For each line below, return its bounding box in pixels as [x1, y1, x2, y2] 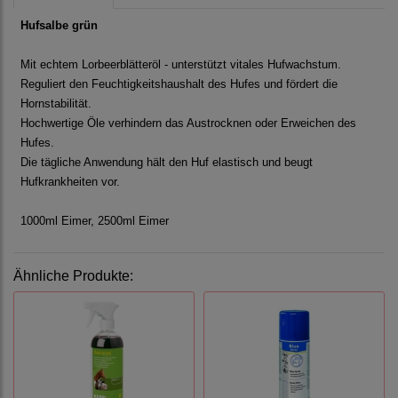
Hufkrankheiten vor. [20, 175, 120, 189]
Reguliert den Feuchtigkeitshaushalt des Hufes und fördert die [20, 77, 338, 92]
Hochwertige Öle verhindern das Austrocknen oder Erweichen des [20, 116, 356, 131]
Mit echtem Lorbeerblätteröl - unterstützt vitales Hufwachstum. [20, 58, 341, 72]
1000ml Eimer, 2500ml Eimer [20, 214, 169, 228]
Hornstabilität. [20, 97, 92, 111]
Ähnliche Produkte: [13, 268, 133, 284]
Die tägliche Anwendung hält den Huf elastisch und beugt [20, 155, 313, 170]
